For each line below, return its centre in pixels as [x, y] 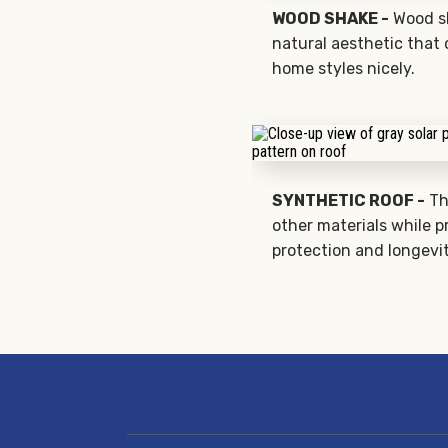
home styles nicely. [343, 69]
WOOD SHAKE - [330, 19]
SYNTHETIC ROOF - [348, 201]
